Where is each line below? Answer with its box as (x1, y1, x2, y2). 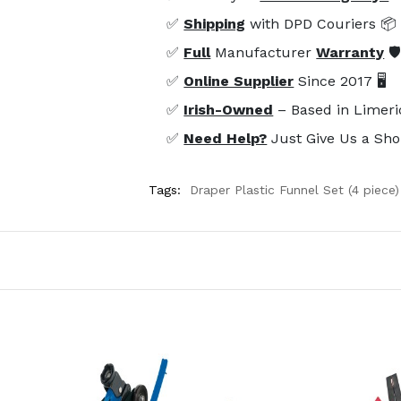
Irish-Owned (183, 100, 274, 118)
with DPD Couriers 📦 (245, 14, 397, 32)
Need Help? (183, 129, 268, 147)
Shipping (183, 14, 246, 32)
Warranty (316, 43, 385, 61)
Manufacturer (210, 43, 317, 61)
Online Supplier (183, 72, 294, 90)
